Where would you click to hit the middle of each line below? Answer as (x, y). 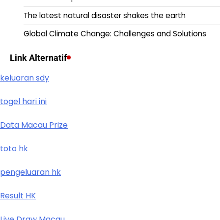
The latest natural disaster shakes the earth (105, 15)
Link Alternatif (38, 57)
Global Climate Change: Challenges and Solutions (115, 33)
